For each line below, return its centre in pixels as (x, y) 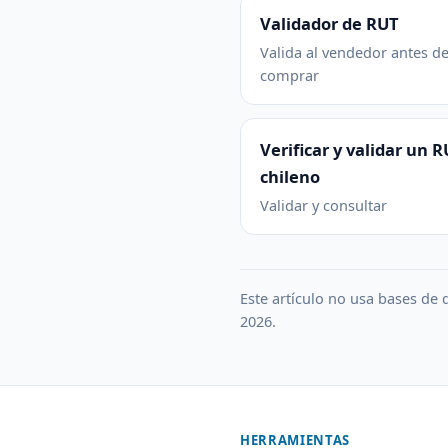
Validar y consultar (323, 204)
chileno (290, 176)
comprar (289, 74)
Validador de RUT (329, 23)
